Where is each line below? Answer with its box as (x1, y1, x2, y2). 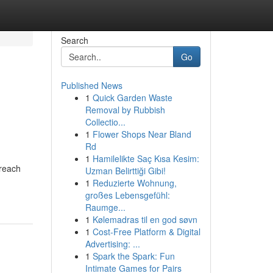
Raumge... (85, 201, 126, 213)
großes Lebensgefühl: (85, 189, 170, 201)
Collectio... (85, 116, 126, 128)
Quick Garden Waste (92, 91, 172, 104)
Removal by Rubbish (85, 104, 165, 116)
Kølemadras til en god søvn (92, 213, 197, 225)
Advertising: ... (85, 238, 140, 250)
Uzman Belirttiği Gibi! (85, 165, 166, 177)
